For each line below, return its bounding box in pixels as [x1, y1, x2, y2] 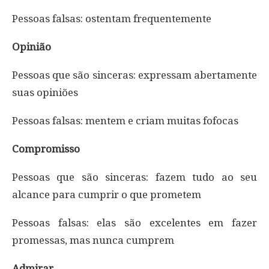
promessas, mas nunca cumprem [12, 234, 174, 246]
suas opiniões [12, 86, 78, 98]
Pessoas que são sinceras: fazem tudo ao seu [12, 171, 257, 183]
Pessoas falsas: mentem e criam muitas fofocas [12, 114, 238, 127]
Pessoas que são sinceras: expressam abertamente [12, 68, 257, 81]
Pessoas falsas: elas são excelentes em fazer [12, 216, 257, 229]
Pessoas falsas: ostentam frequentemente [12, 12, 211, 25]
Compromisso [12, 142, 80, 155]
